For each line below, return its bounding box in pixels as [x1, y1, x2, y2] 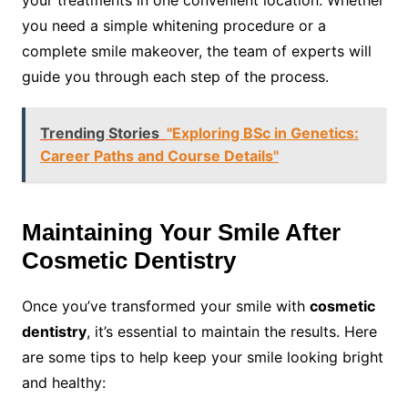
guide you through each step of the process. [21, 67, 329, 86]
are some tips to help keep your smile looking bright [21, 348, 383, 366]
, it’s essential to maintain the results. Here [86, 322, 377, 341]
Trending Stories [39, 124, 159, 142]
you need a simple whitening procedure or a [21, 16, 326, 35]
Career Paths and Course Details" [39, 147, 279, 165]
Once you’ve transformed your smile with [21, 297, 310, 315]
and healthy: [21, 373, 106, 392]
